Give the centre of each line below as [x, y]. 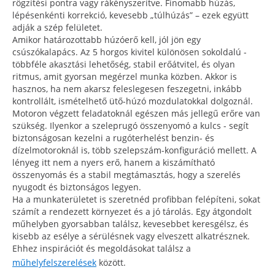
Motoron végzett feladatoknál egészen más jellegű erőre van [136, 113]
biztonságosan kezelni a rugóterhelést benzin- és [113, 137]
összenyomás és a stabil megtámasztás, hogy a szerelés [126, 174]
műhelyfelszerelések [54, 262]
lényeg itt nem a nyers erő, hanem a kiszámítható [114, 162]
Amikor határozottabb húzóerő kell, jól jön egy [107, 39]
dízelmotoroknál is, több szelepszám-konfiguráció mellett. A [134, 150]
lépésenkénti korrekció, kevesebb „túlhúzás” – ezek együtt [130, 15]
